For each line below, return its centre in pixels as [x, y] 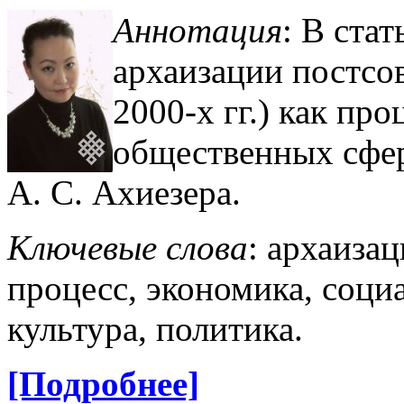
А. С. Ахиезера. [124, 193]
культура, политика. [155, 329]
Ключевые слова [128, 248]
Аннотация [197, 31]
